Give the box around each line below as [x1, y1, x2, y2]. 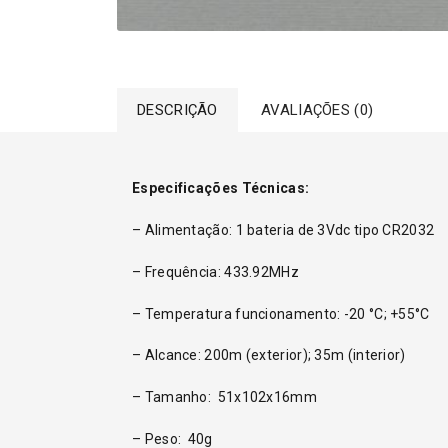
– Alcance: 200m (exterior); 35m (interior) [132, 347, 406, 364]
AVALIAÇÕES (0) [261, 101, 374, 120]
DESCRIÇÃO [137, 101, 218, 120]
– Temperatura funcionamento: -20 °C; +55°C [132, 305, 430, 322]
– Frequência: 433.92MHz [132, 263, 299, 280]
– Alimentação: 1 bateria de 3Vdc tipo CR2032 [132, 221, 435, 238]
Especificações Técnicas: [132, 180, 310, 197]
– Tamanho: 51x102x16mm [132, 389, 317, 406]
